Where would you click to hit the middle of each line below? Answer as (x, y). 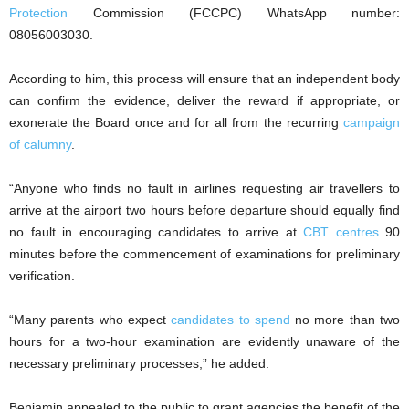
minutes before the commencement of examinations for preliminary (204, 253)
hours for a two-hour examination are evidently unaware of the (204, 341)
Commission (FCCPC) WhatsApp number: (234, 12)
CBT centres (341, 231)
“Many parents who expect (90, 319)
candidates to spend (231, 319)
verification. (42, 275)
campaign (372, 122)
